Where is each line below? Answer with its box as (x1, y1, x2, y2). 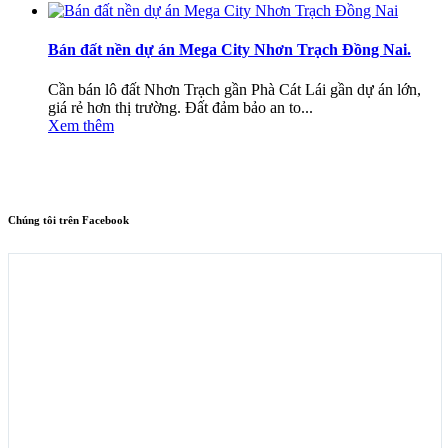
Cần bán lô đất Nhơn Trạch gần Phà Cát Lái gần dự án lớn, (48, 80, 421, 98)
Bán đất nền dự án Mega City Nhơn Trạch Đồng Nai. (48, 41, 411, 59)
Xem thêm (48, 116, 114, 134)
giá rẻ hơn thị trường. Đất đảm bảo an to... (48, 98, 313, 116)
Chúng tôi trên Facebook (8, 213, 129, 226)
